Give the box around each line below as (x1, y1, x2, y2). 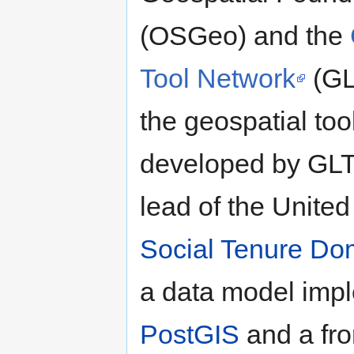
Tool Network (140, 62, 296, 93)
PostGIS (140, 318, 239, 349)
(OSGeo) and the (140, 20, 350, 51)
